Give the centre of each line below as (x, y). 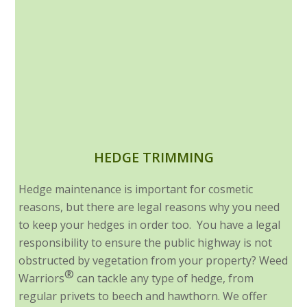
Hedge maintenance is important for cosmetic (136, 189)
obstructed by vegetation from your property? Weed (153, 261)
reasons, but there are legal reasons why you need (149, 207)
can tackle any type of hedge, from (164, 279)
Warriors (42, 279)
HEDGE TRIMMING (153, 158)
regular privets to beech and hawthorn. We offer (143, 296)
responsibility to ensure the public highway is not (146, 243)
